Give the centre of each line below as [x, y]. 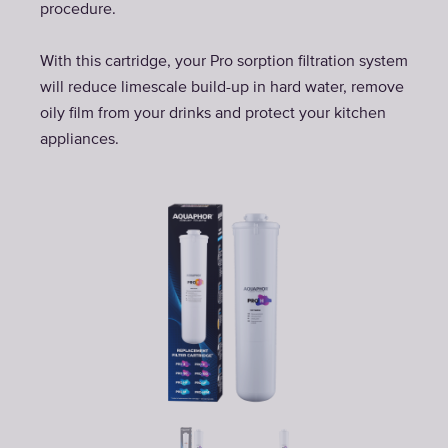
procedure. [78, 10]
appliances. [79, 140]
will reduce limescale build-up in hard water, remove [222, 88]
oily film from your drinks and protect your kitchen [213, 114]
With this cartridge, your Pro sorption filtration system [224, 62]
